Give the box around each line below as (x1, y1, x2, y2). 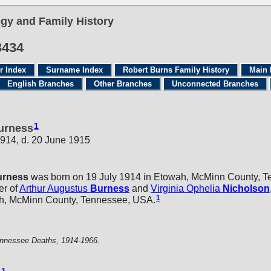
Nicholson (223, 183, 270, 194)
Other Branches (94, 79, 152, 88)
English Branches (7, 79, 74, 88)
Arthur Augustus (19, 183, 88, 194)
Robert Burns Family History (123, 65, 229, 74)
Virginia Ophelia (151, 183, 220, 194)
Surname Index (46, 65, 103, 74)
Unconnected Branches (172, 79, 258, 88)
